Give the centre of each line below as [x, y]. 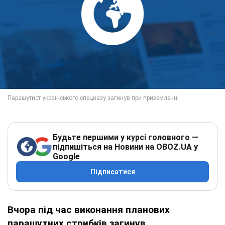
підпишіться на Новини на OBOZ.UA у [125, 147]
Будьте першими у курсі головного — [126, 137]
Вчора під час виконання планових [89, 209]
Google [66, 156]
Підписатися [113, 172]
